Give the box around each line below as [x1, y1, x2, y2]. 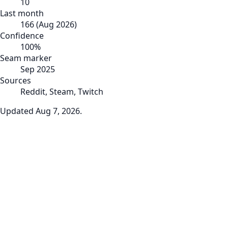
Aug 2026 [39, 18, 74, 30]
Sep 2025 [20, 63, 55, 75]
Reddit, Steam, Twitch [20, 85, 103, 97]
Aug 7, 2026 [36, 105, 80, 117]
